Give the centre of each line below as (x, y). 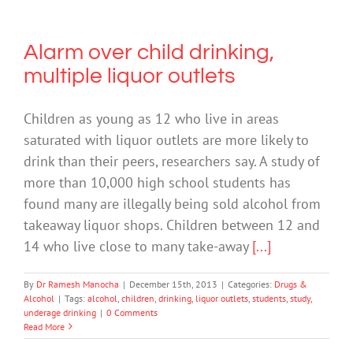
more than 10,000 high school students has (157, 182)
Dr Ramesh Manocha (78, 284)
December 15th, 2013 (173, 284)
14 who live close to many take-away (138, 246)
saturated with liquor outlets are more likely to (166, 139)
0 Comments (132, 312)
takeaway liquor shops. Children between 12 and (172, 225)
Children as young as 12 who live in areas (151, 118)
